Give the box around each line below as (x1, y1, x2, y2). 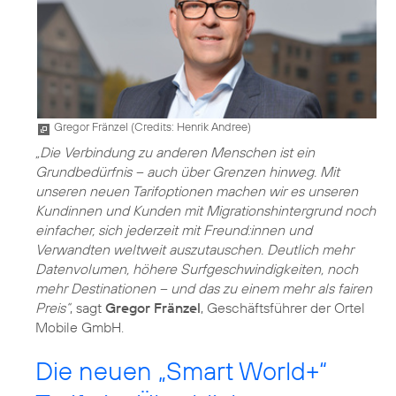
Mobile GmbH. (35, 318, 124, 337)
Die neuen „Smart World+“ (35, 354, 327, 388)
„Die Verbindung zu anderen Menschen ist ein (35, 143, 315, 162)
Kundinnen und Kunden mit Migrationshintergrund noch (35, 202, 376, 220)
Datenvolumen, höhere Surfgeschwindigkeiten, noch (35, 260, 358, 278)
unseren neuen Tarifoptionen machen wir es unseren (35, 182, 358, 201)
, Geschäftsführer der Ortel (201, 299, 365, 317)
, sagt (70, 299, 105, 317)
